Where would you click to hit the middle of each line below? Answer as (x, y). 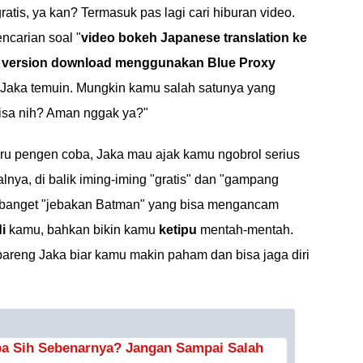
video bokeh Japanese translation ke (194, 38)
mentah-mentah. (245, 230)
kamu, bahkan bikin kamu (82, 230)
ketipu (178, 230)
